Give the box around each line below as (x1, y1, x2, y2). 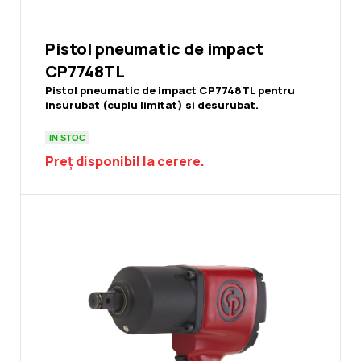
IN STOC (49, 132, 85, 143)
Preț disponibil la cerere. (45, 152, 205, 171)
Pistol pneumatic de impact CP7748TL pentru (45, 83, 295, 98)
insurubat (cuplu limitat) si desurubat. (45, 98, 259, 113)
